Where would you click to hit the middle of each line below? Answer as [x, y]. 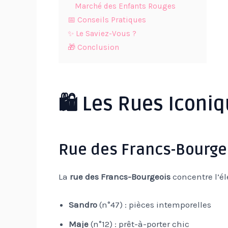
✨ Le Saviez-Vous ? [102, 33]
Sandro [83, 204]
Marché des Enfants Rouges [125, 6]
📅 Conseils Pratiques [107, 20]
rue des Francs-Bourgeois [120, 176]
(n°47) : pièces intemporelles [154, 204]
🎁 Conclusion [93, 47]
